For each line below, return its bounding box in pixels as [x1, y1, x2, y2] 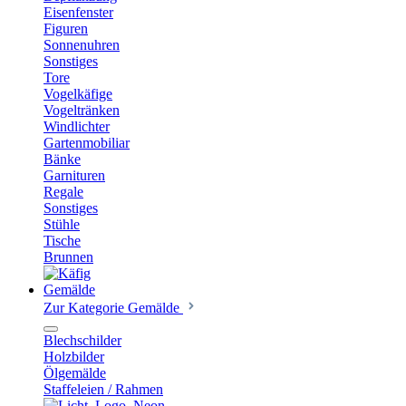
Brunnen [43, 249, 93, 265]
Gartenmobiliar [43, 135, 130, 150]
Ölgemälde [43, 365, 106, 381]
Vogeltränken [43, 102, 120, 118]
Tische [43, 233, 81, 248]
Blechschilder [43, 333, 121, 348]
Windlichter [43, 119, 110, 134]
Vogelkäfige [43, 86, 112, 101]
